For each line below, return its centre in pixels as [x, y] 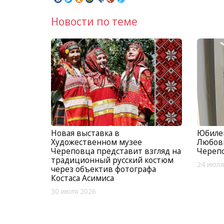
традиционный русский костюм [112, 160]
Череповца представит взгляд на [116, 151]
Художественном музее [96, 142]
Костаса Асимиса [82, 178]
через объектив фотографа [103, 169]
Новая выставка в [85, 133]
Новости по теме [94, 21]
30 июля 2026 [73, 191]
